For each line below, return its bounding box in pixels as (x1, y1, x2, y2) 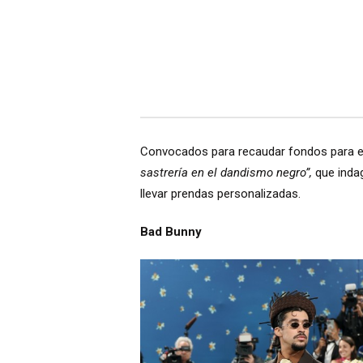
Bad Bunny (139, 224, 202, 239)
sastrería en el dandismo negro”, (139, 164, 312, 180)
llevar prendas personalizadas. (139, 186, 301, 201)
